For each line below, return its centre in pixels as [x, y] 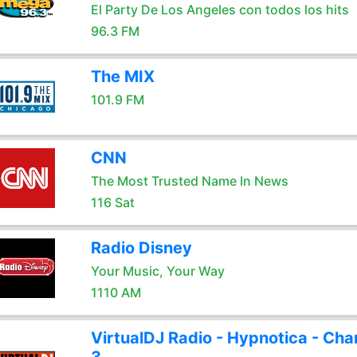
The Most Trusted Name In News [189, 181]
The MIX [122, 76]
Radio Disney [141, 248]
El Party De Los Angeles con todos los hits [220, 10]
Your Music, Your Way [157, 271]
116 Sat [112, 202]
